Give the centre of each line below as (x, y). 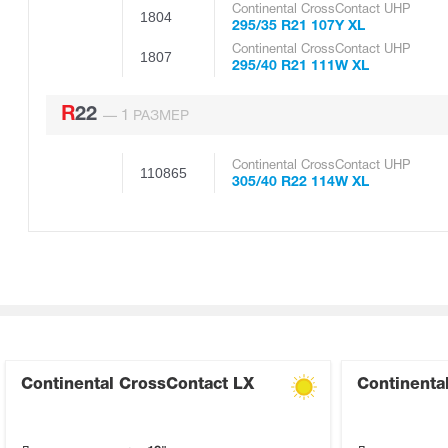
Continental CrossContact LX (137, 384)
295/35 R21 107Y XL (298, 26)
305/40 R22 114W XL (300, 182)
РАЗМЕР (159, 116)
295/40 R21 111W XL (300, 66)
